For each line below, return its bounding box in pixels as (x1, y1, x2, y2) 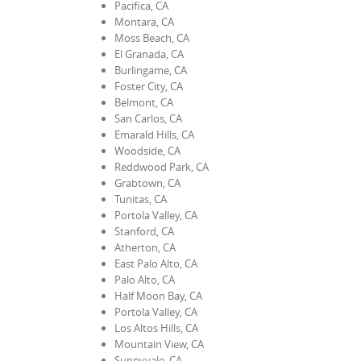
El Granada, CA (114, 46, 184, 61)
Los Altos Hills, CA (114, 320, 198, 335)
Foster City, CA (114, 78, 183, 93)
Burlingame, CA (114, 62, 187, 77)
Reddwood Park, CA (114, 159, 209, 174)
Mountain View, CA (114, 336, 204, 351)
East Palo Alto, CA (114, 255, 197, 271)
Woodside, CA (114, 143, 180, 158)
